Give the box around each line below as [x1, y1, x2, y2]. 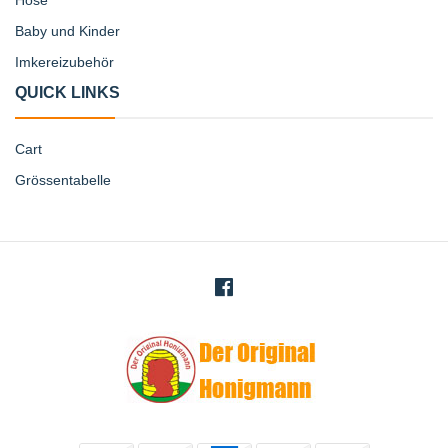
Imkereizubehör [15, 53, 114, 70]
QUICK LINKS [15, 83, 120, 101]
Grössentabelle [15, 171, 111, 188]
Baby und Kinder [15, 22, 120, 39]
